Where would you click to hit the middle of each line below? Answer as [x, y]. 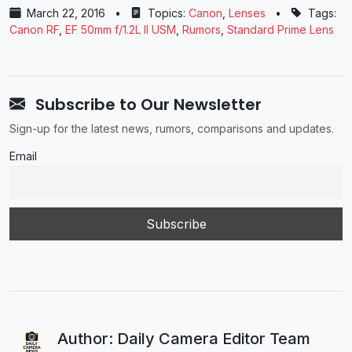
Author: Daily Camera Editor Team [183, 339]
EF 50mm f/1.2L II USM [121, 29]
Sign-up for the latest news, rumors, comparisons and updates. [172, 128]
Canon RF [34, 29]
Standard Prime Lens [280, 29]
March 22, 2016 [66, 13]
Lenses [247, 13]
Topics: [167, 13]
